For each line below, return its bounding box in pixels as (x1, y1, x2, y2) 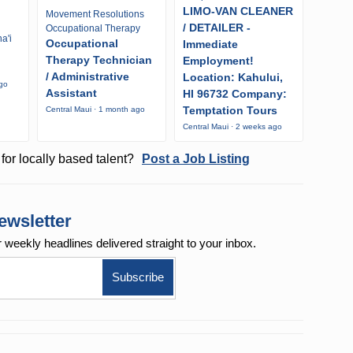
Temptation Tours (182, 104, 277, 117)
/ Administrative (46, 69, 129, 83)
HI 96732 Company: (182, 87, 287, 101)
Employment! (182, 54, 254, 68)
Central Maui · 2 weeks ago (182, 122, 282, 132)
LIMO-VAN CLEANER (182, 5, 293, 18)
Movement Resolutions (46, 8, 144, 20)
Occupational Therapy (46, 22, 140, 34)
